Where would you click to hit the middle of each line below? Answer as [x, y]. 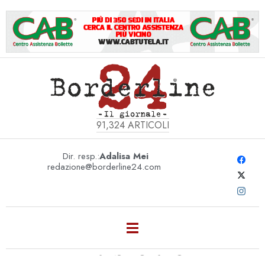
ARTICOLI [147, 125]
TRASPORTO [132, 248]
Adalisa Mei [124, 156]
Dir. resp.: [81, 156]
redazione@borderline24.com [104, 167]
